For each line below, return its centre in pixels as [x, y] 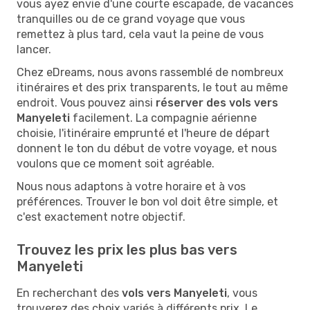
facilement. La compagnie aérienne [163, 118]
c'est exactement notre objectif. [101, 217]
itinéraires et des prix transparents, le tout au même [152, 87]
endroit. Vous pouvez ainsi [86, 102]
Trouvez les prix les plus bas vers [127, 249]
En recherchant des [69, 293]
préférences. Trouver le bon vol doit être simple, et [147, 201]
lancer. [34, 49]
